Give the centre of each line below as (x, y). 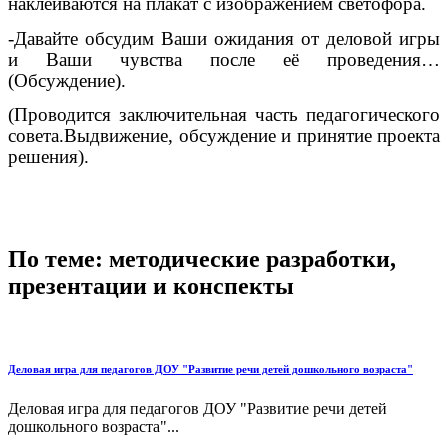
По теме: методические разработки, (202, 259)
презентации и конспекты (151, 286)
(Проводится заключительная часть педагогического (224, 114)
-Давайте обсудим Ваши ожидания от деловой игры (224, 38)
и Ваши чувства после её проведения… (224, 59)
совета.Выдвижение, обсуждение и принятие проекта (224, 135)
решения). (48, 156)
